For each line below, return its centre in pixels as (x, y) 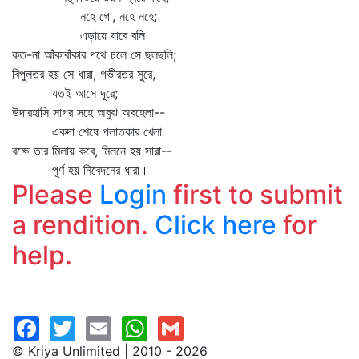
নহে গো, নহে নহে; (85, 16)
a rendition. (83, 225)
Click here (216, 225)
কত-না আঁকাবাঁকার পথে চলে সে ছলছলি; (94, 54)
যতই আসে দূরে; (65, 93)
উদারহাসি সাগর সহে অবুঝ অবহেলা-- (89, 112)
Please (56, 194)
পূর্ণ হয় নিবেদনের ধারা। (80, 170)
